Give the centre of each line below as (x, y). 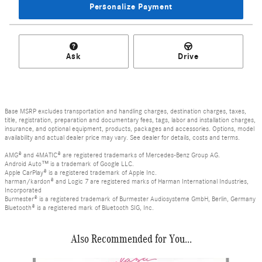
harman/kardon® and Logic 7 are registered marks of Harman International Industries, (127, 182)
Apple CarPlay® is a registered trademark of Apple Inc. (81, 173)
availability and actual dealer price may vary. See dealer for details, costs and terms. (122, 138)
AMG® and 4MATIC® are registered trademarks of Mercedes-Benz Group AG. (112, 155)
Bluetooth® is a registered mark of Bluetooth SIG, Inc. (79, 208)
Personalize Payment (131, 7)
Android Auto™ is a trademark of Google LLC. (69, 164)
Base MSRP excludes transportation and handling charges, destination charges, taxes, (125, 111)
